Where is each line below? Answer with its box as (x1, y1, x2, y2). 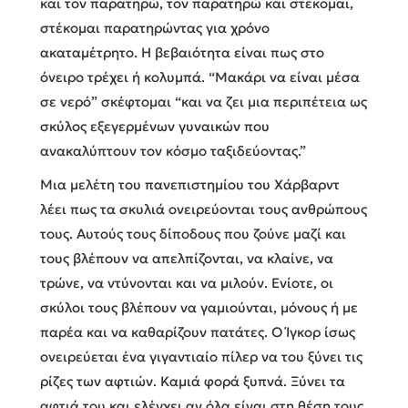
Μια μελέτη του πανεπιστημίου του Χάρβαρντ (40, 175, 340, 193)
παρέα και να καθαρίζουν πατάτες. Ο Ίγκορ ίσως (40, 322, 355, 341)
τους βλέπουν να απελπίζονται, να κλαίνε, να (40, 249, 333, 267)
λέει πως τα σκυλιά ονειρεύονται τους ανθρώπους (40, 199, 367, 218)
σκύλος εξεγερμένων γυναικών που (40, 117, 270, 135)
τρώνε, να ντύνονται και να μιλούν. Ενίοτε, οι (40, 273, 333, 291)
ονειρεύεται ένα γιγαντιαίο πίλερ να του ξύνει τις (40, 347, 362, 365)
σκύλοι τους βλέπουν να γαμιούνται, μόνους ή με (40, 298, 358, 316)
